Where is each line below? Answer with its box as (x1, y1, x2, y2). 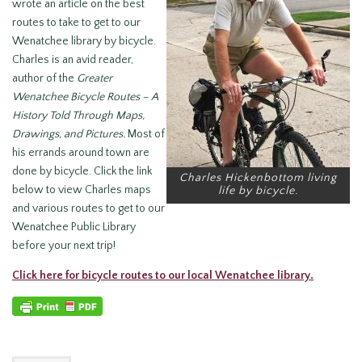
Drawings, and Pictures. (12, 128, 125, 141)
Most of (125, 128, 165, 141)
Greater (77, 72, 112, 85)
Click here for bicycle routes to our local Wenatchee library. (12, 269, 314, 282)
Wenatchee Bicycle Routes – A (12, 90, 158, 103)
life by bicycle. (218, 184, 298, 197)
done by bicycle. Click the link (12, 165, 152, 178)
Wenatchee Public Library (12, 221, 136, 234)
